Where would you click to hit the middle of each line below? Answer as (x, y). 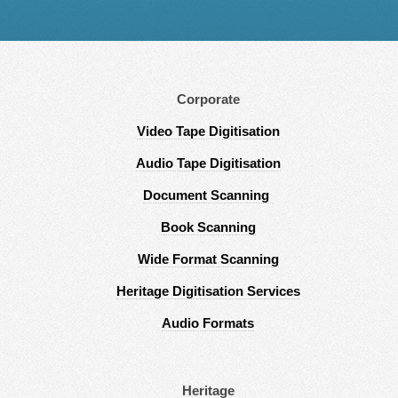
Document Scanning (208, 195)
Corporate (208, 100)
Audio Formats (208, 323)
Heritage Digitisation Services (208, 291)
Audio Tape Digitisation (208, 163)
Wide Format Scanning (208, 259)
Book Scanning (208, 227)
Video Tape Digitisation (208, 131)
